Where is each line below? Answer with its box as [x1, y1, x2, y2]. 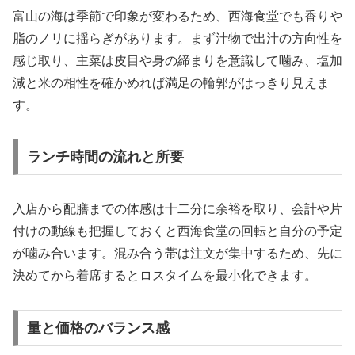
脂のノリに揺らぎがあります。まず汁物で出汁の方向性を [13, 31, 342, 45]
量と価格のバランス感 [26, 319, 170, 336]
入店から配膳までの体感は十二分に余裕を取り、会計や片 [13, 202, 342, 216]
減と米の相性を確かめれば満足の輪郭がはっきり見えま [13, 75, 330, 90]
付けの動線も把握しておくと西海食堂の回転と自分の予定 [13, 224, 342, 239]
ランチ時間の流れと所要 [26, 149, 184, 166]
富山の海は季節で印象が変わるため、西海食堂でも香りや [13, 9, 342, 23]
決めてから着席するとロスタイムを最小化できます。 [13, 269, 317, 283]
